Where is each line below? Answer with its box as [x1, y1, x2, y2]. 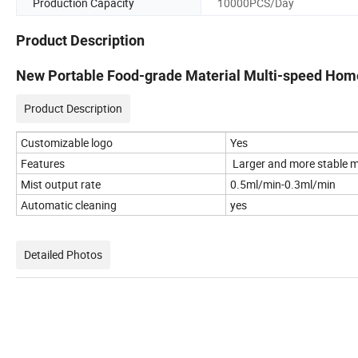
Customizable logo [21, 135, 113, 151]
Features [21, 156, 65, 172]
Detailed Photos [24, 247, 102, 263]
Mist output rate [21, 177, 103, 193]
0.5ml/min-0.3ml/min [230, 177, 338, 193]
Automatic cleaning [21, 197, 117, 213]
